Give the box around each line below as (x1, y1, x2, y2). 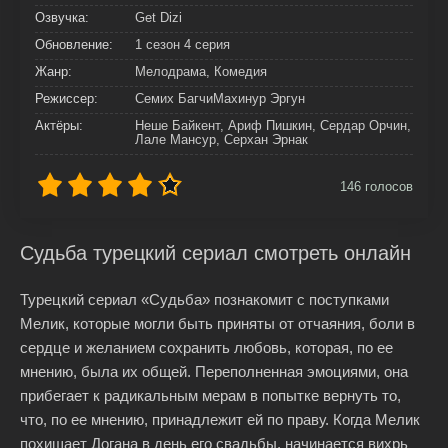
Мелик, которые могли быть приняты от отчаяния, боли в (20, 315, 415, 332)
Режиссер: (35, 91, 98, 106)
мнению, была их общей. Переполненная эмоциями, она (20, 363, 408, 380)
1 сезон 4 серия (135, 37, 230, 52)
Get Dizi (135, 10, 182, 25)
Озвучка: (35, 10, 89, 25)
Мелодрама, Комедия (135, 64, 267, 79)
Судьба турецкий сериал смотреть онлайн (20, 242, 411, 264)
